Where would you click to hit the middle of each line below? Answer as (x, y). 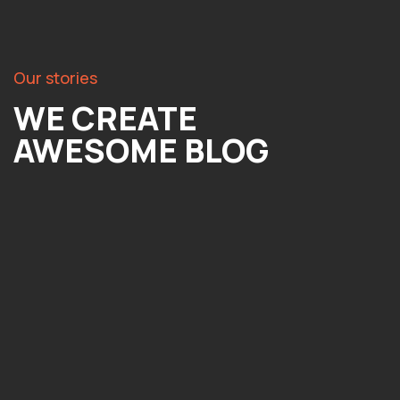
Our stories (55, 78)
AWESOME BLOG (141, 151)
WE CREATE (105, 119)
